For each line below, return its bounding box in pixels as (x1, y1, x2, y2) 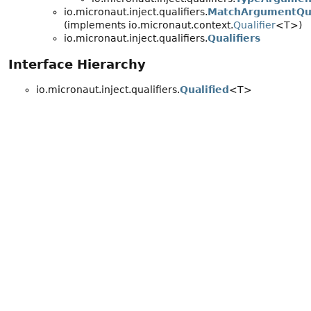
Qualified (180, 84, 229, 96)
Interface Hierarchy (8, 57, 146, 72)
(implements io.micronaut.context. (64, 19, 233, 31)
